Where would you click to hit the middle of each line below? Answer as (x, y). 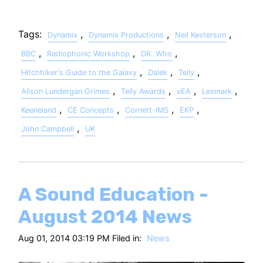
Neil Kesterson (201, 35)
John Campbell (48, 129)
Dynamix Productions (127, 35)
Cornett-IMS (147, 110)
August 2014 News (105, 216)
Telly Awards (144, 91)
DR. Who (157, 53)
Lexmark (217, 91)
